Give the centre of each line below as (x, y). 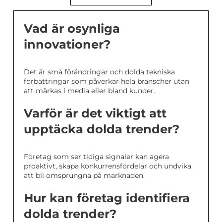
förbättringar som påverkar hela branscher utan (107, 82)
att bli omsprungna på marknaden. (84, 176)
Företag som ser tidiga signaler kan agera (96, 157)
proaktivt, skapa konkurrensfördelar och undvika (108, 166)
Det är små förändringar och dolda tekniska (99, 72)
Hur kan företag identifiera (107, 198)
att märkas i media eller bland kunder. (89, 91)
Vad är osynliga (72, 29)
